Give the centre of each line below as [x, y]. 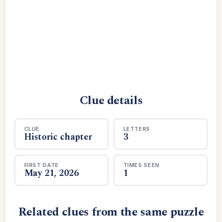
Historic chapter [58, 137]
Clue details [111, 101]
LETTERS [137, 129]
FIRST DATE [42, 165]
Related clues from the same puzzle [111, 212]
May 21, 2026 [51, 173]
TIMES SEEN [141, 165]
